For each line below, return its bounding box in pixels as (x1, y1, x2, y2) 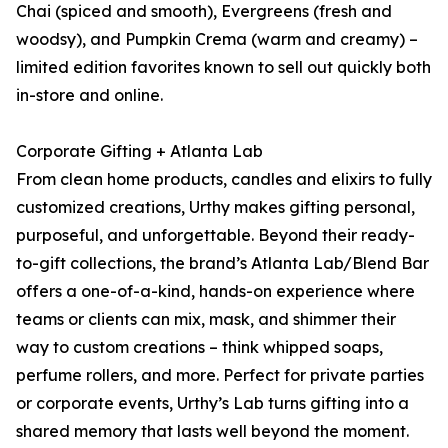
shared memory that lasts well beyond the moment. (16, 421, 409, 442)
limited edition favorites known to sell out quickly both (16, 57, 431, 78)
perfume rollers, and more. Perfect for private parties (16, 365, 424, 386)
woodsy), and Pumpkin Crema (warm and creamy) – (16, 29, 418, 50)
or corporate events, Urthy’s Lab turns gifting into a (16, 393, 409, 414)
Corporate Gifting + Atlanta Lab (16, 141, 263, 162)
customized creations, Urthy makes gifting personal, (16, 197, 415, 218)
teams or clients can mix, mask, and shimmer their (16, 309, 396, 330)
